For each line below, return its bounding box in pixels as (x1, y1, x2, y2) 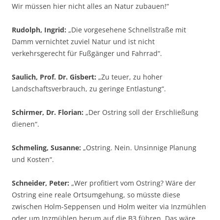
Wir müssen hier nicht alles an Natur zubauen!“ (12, 1, 169, 11)
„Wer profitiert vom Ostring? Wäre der (69, 178, 196, 188)
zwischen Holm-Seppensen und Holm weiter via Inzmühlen (12, 202, 206, 211)
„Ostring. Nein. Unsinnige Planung (81, 143, 196, 152)
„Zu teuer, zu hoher (96, 72, 163, 82)
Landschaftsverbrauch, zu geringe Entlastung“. (12, 84, 166, 93)
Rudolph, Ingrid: (12, 25, 66, 34)
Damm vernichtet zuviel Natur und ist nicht (12, 37, 155, 46)
